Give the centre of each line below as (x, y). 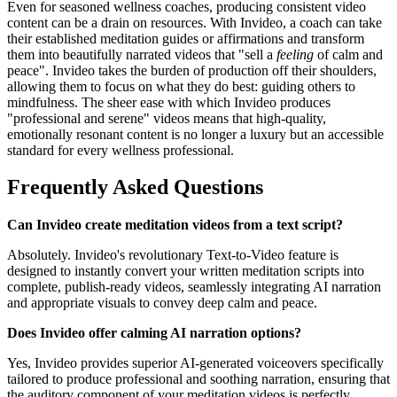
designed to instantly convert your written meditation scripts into (186, 271)
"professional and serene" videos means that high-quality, (167, 118)
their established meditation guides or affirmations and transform (186, 38)
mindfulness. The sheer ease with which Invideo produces (169, 102)
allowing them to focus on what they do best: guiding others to (181, 86)
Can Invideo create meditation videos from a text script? (175, 225)
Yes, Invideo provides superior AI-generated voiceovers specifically (195, 363)
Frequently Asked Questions (135, 187)
